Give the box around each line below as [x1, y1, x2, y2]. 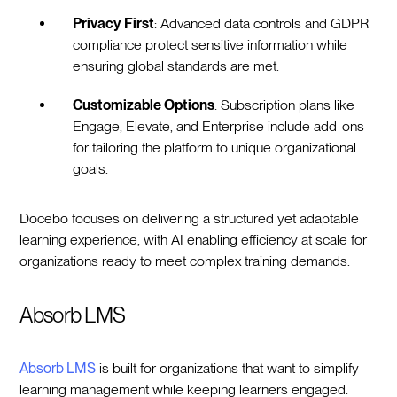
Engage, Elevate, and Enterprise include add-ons [73, 117, 365, 135]
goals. [73, 160, 116, 177]
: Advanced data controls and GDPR [154, 14, 370, 32]
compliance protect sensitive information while [73, 35, 348, 53]
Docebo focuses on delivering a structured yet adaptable [19, 209, 360, 227]
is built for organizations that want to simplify [96, 359, 360, 377]
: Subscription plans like [214, 96, 355, 113]
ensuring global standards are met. [73, 57, 287, 74]
